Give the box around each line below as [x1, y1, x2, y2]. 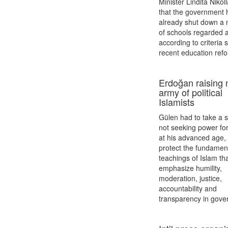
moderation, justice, [159, 173, 222, 183]
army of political [159, 85, 223, 99]
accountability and [159, 183, 217, 193]
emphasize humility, [159, 163, 222, 173]
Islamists [159, 95, 195, 108]
